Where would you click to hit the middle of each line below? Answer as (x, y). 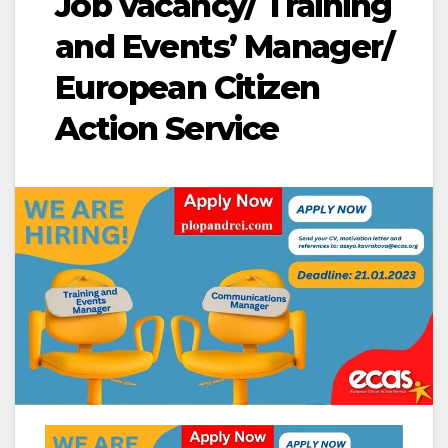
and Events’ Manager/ (224, 47)
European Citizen (187, 88)
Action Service (167, 129)
